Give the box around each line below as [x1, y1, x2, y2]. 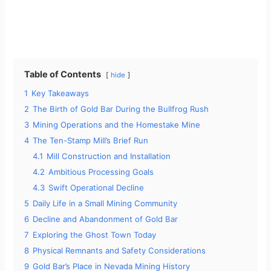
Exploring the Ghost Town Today [33, 230, 157, 240]
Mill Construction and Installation [47, 151, 171, 162]
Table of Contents [24, 69, 102, 80]
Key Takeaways [31, 88, 90, 99]
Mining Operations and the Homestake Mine [33, 120, 201, 130]
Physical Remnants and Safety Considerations [33, 246, 206, 256]
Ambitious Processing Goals [48, 167, 154, 177]
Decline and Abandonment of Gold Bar [33, 214, 178, 224]
